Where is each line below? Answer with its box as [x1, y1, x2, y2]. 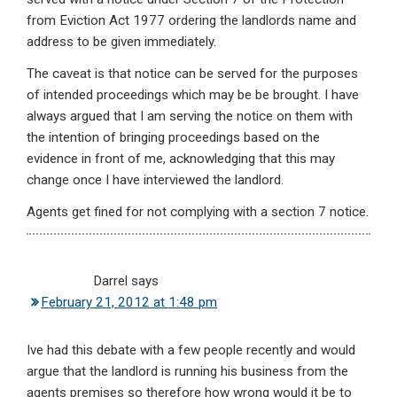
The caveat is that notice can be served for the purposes [27, 66, 358, 82]
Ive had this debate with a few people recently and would [27, 342, 355, 359]
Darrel [93, 273, 128, 290]
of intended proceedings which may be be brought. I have [27, 87, 359, 104]
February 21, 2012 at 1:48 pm [41, 294, 217, 311]
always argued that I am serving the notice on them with [27, 108, 353, 125]
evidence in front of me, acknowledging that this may [27, 151, 335, 167]
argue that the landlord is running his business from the [27, 363, 348, 380]
